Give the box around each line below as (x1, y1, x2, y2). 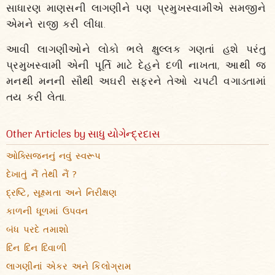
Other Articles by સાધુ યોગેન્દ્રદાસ (6, 126, 160, 144)
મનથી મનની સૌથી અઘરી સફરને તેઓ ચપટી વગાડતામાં (6, 74, 266, 88)
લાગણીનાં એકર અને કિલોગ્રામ (6, 260, 132, 272)
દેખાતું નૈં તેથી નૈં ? (6, 168, 77, 180)
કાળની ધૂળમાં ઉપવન (6, 204, 88, 217)
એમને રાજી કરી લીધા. (6, 17, 106, 31)
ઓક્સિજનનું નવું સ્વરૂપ (6, 149, 101, 161)
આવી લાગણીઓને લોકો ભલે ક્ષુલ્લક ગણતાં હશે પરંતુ (6, 42, 266, 56)
